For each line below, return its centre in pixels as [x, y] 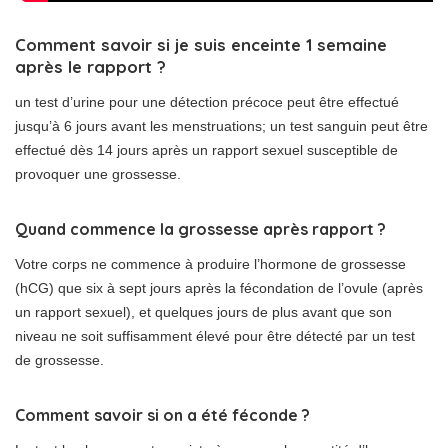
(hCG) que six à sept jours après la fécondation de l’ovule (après [219, 288]
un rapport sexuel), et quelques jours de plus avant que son [203, 312]
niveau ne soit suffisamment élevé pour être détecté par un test [215, 336]
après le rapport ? [90, 67]
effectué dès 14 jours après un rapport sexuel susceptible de [206, 150]
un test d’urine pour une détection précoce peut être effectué [207, 102]
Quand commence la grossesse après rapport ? [200, 229]
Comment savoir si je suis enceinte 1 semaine [201, 45]
